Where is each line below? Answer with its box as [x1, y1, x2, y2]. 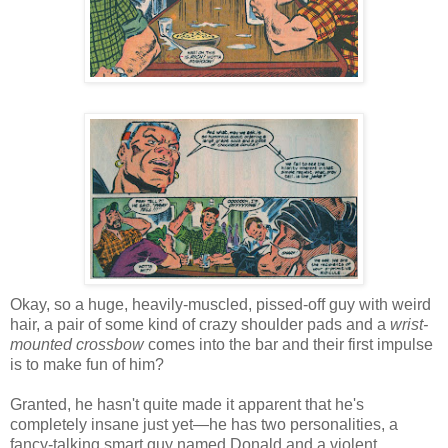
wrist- [390, 315, 428, 333]
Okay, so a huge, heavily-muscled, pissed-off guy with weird [10, 295, 431, 313]
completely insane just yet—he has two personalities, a [10, 415, 398, 433]
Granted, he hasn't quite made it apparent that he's [10, 395, 364, 413]
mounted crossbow [10, 335, 144, 353]
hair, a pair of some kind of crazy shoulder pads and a [10, 315, 390, 333]
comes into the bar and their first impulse [144, 335, 433, 353]
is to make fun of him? [10, 355, 164, 373]
